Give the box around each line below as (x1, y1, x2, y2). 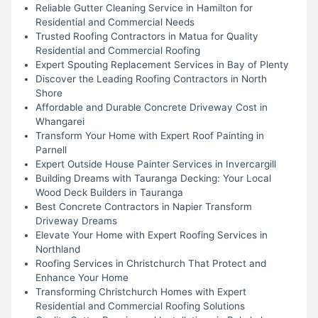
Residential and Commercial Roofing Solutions (35, 300, 245, 312)
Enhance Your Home (35, 271, 128, 283)
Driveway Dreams (35, 214, 117, 226)
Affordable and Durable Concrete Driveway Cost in (35, 101, 268, 113)
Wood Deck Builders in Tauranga (35, 186, 183, 198)
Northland (35, 243, 80, 255)
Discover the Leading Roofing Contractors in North (35, 72, 267, 84)
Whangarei (35, 115, 84, 127)
